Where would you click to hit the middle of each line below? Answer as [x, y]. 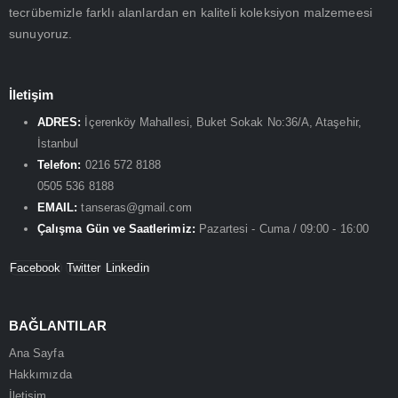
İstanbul [58, 143]
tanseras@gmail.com [136, 207]
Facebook [36, 268]
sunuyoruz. [41, 34]
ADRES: [60, 122]
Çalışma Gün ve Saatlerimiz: [116, 229]
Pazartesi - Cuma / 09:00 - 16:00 [283, 229]
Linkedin [127, 268]
